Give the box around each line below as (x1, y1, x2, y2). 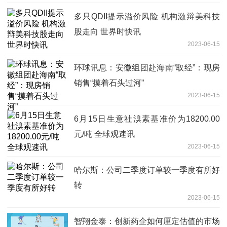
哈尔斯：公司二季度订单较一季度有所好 (74, 165, 220, 174)
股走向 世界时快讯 (74, 27, 141, 36)
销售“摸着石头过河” (74, 78, 144, 87)
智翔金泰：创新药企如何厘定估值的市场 (74, 216, 220, 225)
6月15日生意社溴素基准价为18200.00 (74, 114, 220, 123)
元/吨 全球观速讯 (74, 129, 135, 138)
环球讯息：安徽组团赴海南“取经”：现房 (74, 63, 220, 72)
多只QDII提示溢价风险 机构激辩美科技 (74, 12, 220, 21)
